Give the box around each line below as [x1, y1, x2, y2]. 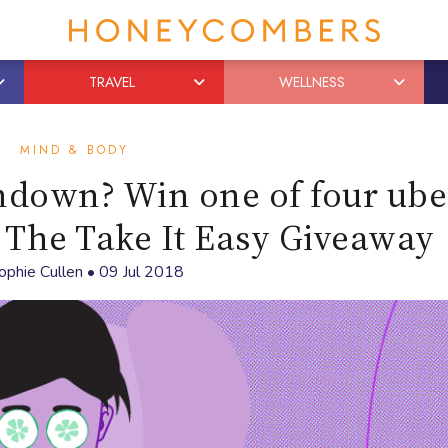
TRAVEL [88, 72, 135, 92]
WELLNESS [278, 72, 345, 92]
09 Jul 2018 [98, 261, 184, 283]
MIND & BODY [19, 141, 129, 159]
